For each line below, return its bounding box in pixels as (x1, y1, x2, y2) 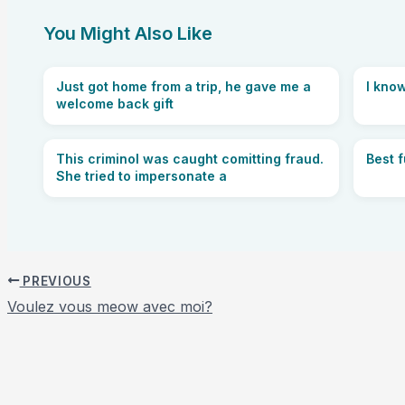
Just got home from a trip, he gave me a (56, 78, 311, 94)
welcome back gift (56, 95, 174, 111)
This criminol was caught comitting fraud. (56, 150, 324, 166)
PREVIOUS (19, 273, 91, 288)
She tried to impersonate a (56, 167, 227, 184)
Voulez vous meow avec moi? (7, 297, 212, 316)
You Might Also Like (43, 22, 212, 44)
